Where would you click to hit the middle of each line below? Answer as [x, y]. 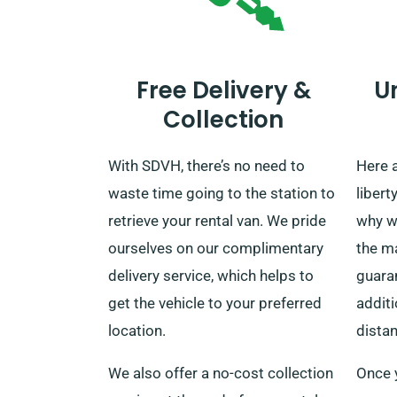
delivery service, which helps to [211, 275]
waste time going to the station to [222, 193]
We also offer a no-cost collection [221, 373]
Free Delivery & [223, 90]
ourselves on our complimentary [216, 248]
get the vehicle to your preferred [215, 303]
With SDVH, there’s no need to [206, 165]
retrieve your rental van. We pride [217, 220]
